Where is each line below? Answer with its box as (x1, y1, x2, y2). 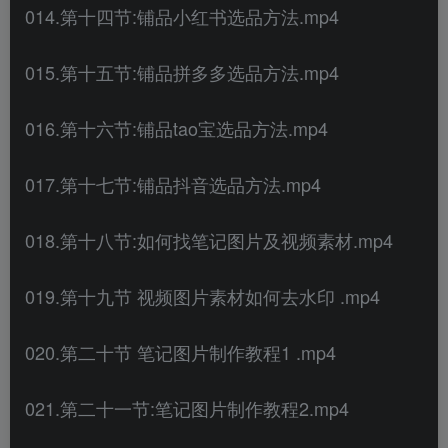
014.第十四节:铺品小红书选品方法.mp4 (25, 2, 339, 29)
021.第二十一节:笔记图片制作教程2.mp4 (25, 394, 349, 421)
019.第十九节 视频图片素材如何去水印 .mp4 (25, 282, 380, 309)
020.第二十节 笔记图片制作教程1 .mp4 (25, 338, 336, 365)
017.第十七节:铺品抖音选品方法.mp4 (25, 170, 321, 197)
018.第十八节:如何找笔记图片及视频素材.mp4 (25, 226, 393, 253)
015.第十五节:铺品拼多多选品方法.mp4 (25, 58, 339, 85)
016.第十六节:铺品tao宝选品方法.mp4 (25, 114, 328, 141)
